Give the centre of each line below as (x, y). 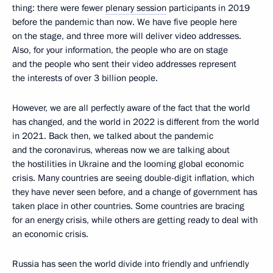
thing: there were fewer (59, 8)
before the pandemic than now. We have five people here (125, 22)
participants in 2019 (208, 8)
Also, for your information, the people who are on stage (120, 50)
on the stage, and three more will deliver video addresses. (127, 36)
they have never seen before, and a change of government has (135, 192)
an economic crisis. (50, 234)
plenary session (136, 8)
